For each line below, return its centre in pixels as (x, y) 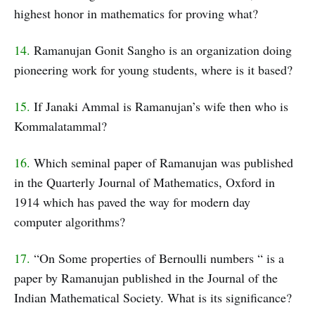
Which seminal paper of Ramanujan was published (162, 163)
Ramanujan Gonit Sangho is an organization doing (161, 50)
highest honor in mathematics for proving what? (136, 14)
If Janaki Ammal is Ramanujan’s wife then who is (159, 107)
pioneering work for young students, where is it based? (153, 70)
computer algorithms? (70, 222)
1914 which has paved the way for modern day (132, 202)
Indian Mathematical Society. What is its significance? (153, 298)
